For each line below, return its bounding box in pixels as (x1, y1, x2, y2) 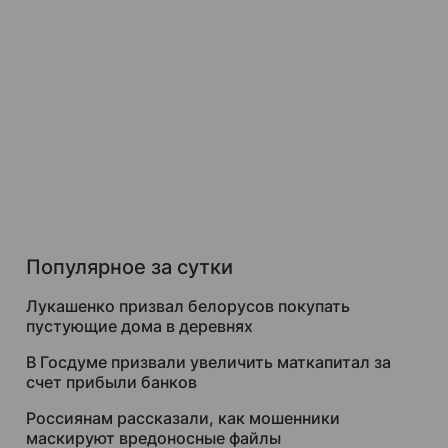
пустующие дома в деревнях (26, 316, 253, 336)
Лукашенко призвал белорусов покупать (26, 296, 350, 316)
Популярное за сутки (26, 255, 233, 279)
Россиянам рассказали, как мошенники (26, 408, 340, 428)
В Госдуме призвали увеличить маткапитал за (26, 352, 391, 372)
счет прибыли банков (26, 372, 197, 392)
